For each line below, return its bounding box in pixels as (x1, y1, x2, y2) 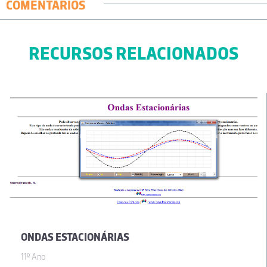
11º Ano (21, 252, 45, 263)
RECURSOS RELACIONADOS (29, 42, 238, 65)
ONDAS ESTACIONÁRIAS (21, 231, 129, 244)
